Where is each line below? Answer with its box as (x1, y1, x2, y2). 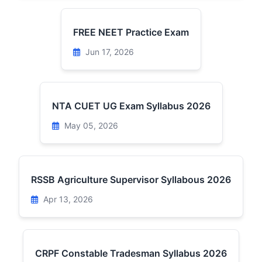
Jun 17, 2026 (83, 47, 134, 57)
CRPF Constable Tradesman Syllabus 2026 (35, 247, 227, 259)
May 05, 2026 (61, 120, 118, 130)
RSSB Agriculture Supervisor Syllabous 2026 (31, 174, 231, 185)
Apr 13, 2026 (41, 194, 93, 204)
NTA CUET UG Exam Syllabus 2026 (51, 100, 211, 112)
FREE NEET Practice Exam (73, 26, 189, 38)
